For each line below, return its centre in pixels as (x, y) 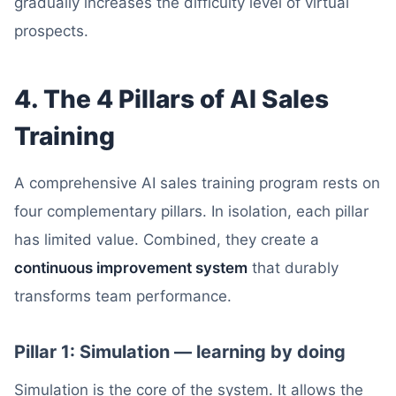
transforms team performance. (123, 296)
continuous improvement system (131, 268)
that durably (293, 268)
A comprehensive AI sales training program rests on (197, 183)
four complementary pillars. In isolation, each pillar (191, 211)
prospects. (51, 31)
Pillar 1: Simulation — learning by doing (180, 352)
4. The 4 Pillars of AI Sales (171, 99)
